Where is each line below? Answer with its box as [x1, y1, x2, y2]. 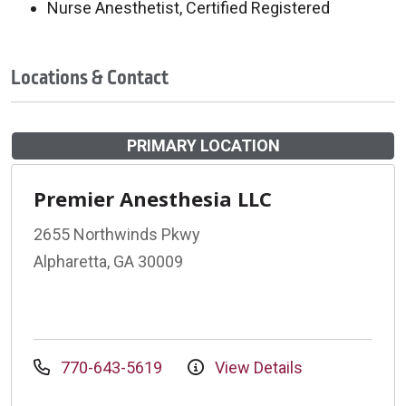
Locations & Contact [11, 63, 169, 92]
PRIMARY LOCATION [126, 135, 280, 155]
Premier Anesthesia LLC [34, 184, 272, 212]
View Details [211, 357, 303, 377]
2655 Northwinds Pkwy [34, 224, 200, 244]
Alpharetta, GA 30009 [34, 251, 183, 271]
